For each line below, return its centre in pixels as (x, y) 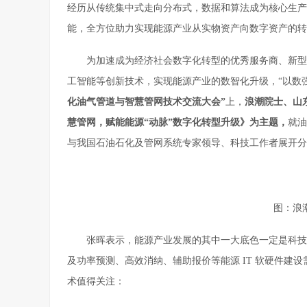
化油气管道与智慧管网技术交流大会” (146, 102)
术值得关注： (96, 281)
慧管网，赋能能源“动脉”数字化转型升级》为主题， (177, 122)
